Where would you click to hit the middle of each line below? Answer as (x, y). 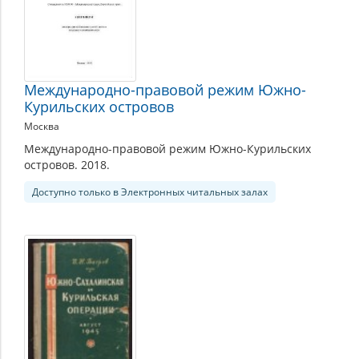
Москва (42, 126)
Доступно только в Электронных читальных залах (150, 192)
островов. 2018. (67, 164)
